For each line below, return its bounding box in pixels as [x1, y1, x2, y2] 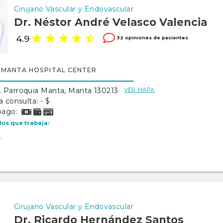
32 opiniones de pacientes [114, 34, 188, 40]
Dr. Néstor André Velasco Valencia [14, 16, 207, 28]
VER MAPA [124, 87, 155, 93]
